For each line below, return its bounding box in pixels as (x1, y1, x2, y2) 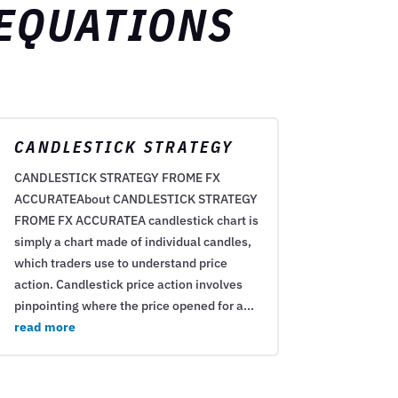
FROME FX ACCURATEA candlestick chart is (13, 212, 259, 229)
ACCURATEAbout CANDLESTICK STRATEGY (13, 191, 258, 208)
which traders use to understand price (13, 255, 227, 272)
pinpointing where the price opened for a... (13, 298, 254, 314)
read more (13, 319, 76, 336)
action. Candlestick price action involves (13, 276, 243, 293)
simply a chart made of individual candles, (13, 234, 251, 251)
